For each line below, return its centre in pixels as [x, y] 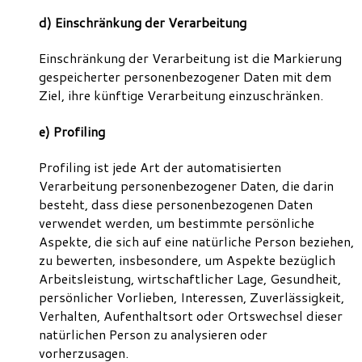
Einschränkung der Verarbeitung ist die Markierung [190, 58]
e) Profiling [72, 131]
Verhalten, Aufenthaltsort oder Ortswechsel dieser [191, 315]
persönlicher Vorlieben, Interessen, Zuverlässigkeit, [192, 297]
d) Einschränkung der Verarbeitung [143, 23]
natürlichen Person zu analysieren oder [153, 334]
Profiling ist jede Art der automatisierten [160, 166]
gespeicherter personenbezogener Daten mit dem [185, 77]
